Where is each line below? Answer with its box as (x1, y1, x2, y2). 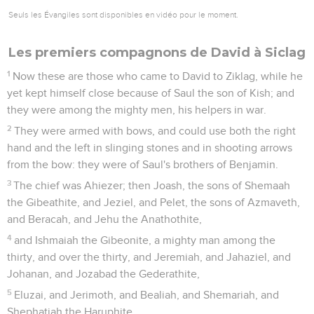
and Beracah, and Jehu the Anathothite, (7, 213, 202, 225)
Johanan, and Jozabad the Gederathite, (7, 268, 200, 280)
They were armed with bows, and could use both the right (14, 125, 296, 137)
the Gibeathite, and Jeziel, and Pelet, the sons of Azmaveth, (7, 196, 300, 208)
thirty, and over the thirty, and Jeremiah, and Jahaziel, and (7, 251, 291, 263)
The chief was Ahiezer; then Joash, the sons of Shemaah (13, 179, 291, 191)
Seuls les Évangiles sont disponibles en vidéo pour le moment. (8, 9, 238, 20)
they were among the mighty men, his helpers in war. (7, 104, 266, 116)
